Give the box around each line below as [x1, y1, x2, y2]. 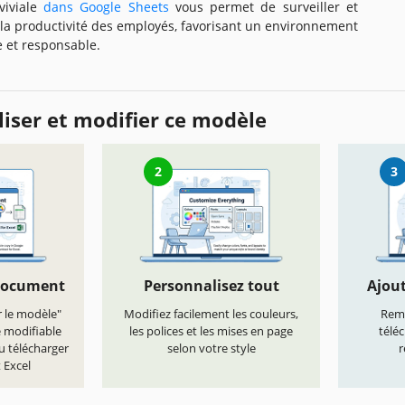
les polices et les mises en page [129, 323, 293, 340]
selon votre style [166, 340, 256, 357]
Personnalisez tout [143, 276, 279, 297]
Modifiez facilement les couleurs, [124, 306, 298, 323]
